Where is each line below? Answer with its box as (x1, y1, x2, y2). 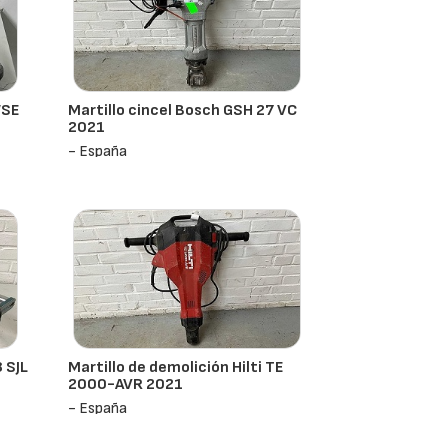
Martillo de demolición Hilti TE (68, 358, 284, 377)
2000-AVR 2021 (68, 375, 184, 394)
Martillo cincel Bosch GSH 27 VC (68, 101, 298, 120)
